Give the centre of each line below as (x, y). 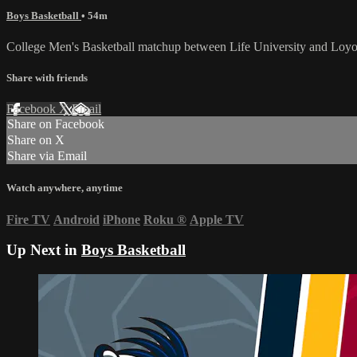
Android (76, 219)
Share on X (36, 140)
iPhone (122, 219)
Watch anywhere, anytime (65, 188)
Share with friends (47, 78)
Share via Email (47, 156)
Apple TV (217, 219)
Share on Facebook (56, 124)
